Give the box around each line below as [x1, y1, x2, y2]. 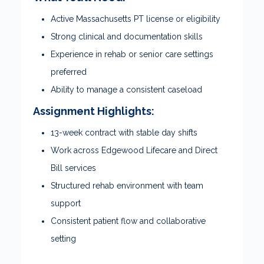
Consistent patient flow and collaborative [51, 216, 206, 226]
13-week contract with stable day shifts [51, 128, 197, 137]
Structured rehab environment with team [51, 181, 203, 190]
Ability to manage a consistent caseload [51, 85, 202, 94]
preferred [51, 67, 87, 77]
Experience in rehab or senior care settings [51, 49, 213, 59]
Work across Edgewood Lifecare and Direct [51, 146, 217, 155]
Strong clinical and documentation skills [51, 32, 203, 41]
